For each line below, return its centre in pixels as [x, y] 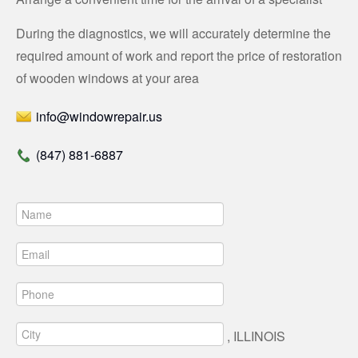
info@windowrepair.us [99, 116]
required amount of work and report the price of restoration [179, 55]
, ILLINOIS [255, 336]
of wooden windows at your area [107, 78]
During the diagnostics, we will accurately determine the [173, 33]
